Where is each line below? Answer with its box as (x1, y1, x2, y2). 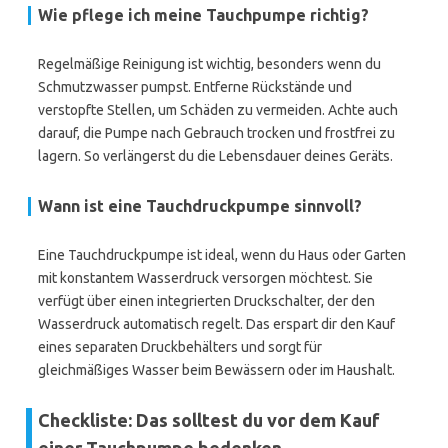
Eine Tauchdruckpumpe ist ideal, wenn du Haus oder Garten (38, 247, 406, 263)
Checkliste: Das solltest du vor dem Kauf (38, 410, 380, 430)
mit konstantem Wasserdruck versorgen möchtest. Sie (38, 270, 373, 286)
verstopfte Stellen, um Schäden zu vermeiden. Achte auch (38, 102, 398, 118)
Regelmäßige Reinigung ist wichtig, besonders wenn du (38, 56, 381, 72)
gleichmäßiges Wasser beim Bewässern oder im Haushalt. (38, 362, 395, 378)
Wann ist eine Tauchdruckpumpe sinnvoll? (38, 197, 362, 215)
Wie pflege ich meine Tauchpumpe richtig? (38, 6, 369, 24)
